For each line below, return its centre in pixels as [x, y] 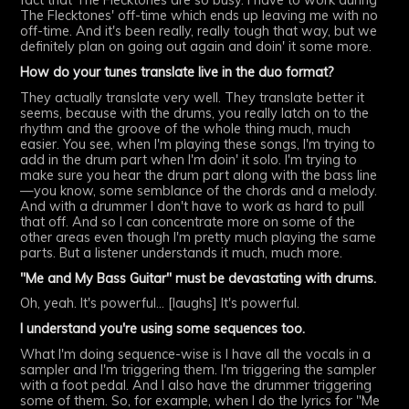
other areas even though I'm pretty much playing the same [199, 237]
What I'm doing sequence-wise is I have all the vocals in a [196, 354]
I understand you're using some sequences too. [163, 329]
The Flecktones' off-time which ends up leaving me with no [199, 16]
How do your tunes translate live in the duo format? [178, 72]
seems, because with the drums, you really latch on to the [195, 113]
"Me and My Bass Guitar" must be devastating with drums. [199, 278]
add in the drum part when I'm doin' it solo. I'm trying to [189, 159]
